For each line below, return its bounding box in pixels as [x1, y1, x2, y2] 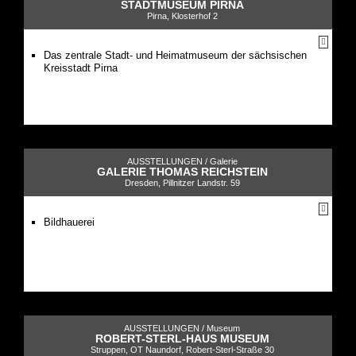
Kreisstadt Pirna [44, 61, 118, 74]
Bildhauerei [44, 215, 95, 228]
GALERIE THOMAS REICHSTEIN [96, 164, 268, 178]
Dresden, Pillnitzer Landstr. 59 [124, 177, 240, 188]
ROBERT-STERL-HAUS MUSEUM [95, 331, 269, 345]
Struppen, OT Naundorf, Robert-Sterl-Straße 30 [90, 344, 274, 354]
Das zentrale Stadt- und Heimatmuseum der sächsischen [44, 48, 307, 61]
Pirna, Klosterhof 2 [146, 10, 218, 21]
